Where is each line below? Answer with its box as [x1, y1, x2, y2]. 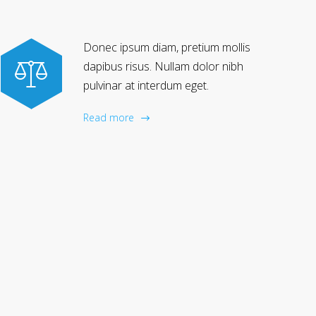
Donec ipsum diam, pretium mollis [83, 39, 250, 56]
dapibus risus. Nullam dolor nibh [83, 59, 243, 75]
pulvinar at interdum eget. [83, 78, 209, 94]
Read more [83, 111, 134, 125]
